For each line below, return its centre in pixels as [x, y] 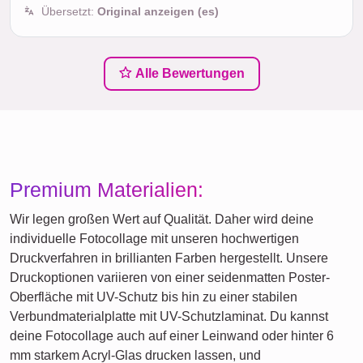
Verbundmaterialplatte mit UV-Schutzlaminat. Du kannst [169, 317]
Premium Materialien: [107, 190]
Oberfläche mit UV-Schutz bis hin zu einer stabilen [154, 297]
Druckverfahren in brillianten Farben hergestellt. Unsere [169, 258]
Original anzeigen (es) [158, 12]
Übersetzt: [69, 12]
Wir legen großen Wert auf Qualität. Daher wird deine [162, 220]
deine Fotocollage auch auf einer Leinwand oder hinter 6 [172, 336]
